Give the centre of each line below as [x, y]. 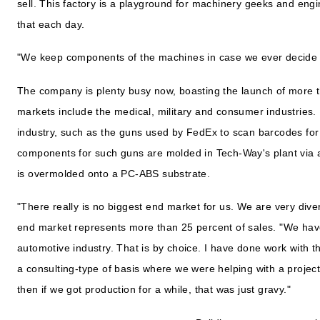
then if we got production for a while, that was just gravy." [154, 290]
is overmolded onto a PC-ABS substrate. [114, 173]
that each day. [51, 24]
